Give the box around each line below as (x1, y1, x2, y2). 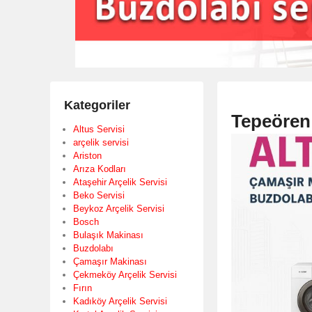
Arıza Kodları (73, 163, 126, 174)
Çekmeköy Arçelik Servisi (73, 269, 177, 280)
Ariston (73, 150, 102, 161)
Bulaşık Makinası (73, 229, 143, 240)
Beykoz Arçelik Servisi (73, 203, 164, 214)
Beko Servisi (73, 189, 125, 201)
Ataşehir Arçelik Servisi (73, 176, 167, 187)
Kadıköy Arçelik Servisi (73, 295, 167, 306)
